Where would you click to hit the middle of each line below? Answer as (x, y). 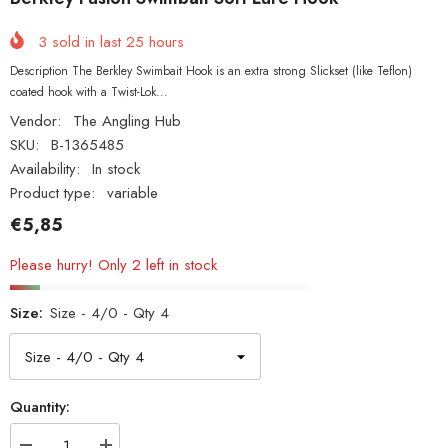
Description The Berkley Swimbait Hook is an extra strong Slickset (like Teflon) (211, 70)
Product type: (52, 192)
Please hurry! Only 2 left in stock (113, 265)
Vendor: (35, 120)
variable (132, 192)
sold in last (86, 41)
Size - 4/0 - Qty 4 (109, 313)
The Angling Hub (127, 120)
